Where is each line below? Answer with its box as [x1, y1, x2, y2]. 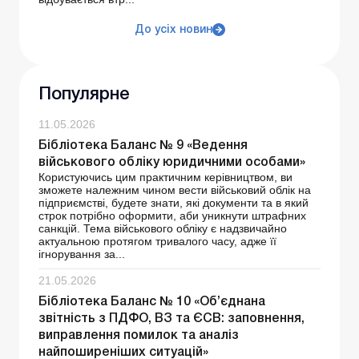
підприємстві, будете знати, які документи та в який [38, 196, 309, 210]
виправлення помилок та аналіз [38, 330, 239, 342]
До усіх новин [134, 25, 212, 36]
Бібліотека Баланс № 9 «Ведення [38, 140, 248, 152]
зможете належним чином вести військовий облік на [38, 184, 311, 197]
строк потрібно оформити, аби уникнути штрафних [38, 209, 306, 223]
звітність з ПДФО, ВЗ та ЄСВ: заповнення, [38, 313, 305, 325]
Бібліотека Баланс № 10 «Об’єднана [38, 296, 265, 309]
